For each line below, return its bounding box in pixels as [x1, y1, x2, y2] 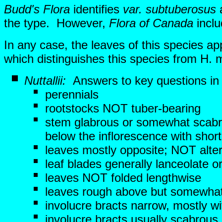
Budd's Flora [4, 2, 70, 16]
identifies [70, 2, 123, 16]
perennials [45, 88, 99, 101]
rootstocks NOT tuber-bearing [45, 102, 201, 115]
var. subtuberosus [123, 2, 216, 16]
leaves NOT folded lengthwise [45, 171, 201, 184]
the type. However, [4, 16, 109, 30]
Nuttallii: [24, 74, 73, 87]
